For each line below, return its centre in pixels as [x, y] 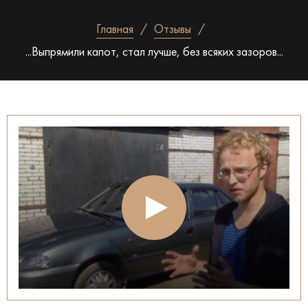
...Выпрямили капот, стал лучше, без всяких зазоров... [154, 53]
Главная [115, 30]
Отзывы [173, 30]
